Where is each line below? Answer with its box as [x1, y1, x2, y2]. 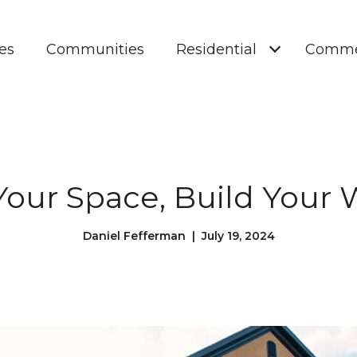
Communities [46, 41, 144, 58]
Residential [176, 41, 257, 58]
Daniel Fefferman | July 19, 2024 [82, 229, 275, 243]
